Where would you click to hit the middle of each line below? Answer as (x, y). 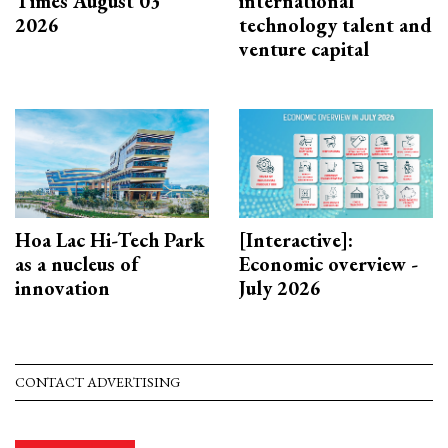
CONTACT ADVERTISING (97, 381)
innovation (62, 287)
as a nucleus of (76, 263)
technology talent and (335, 24)
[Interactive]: (296, 239)
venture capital (304, 48)
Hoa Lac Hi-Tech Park (110, 239)
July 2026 (280, 287)
